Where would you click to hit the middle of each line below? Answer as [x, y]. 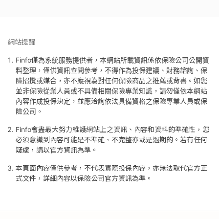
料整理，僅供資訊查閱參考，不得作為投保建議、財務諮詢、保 [111, 70]
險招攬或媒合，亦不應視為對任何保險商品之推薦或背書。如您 [111, 80]
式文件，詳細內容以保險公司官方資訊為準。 [84, 178]
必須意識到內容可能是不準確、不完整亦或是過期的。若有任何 [111, 139]
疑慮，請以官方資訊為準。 [57, 150]
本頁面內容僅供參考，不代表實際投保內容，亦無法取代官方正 [111, 168]
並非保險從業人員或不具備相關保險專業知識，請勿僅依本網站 [111, 90]
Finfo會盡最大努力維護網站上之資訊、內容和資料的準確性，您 [112, 129]
